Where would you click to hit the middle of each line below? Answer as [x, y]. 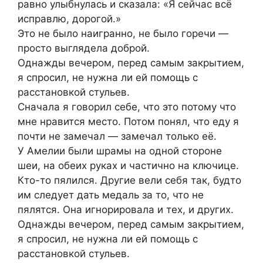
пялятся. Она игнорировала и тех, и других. [126, 210]
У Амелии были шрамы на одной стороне [120, 151]
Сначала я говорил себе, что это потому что [127, 107]
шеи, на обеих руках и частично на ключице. [128, 166]
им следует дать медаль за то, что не [111, 195]
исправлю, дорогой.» [69, 19]
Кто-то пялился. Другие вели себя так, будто [129, 181]
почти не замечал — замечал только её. [117, 136]
